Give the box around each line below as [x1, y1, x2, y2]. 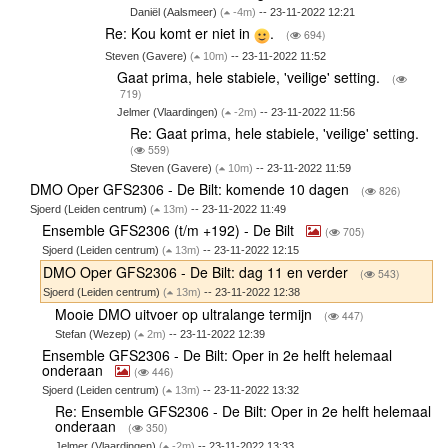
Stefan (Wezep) [54, 327, 134, 340]
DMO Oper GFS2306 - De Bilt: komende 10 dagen [29, 178, 353, 199]
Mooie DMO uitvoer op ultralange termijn [54, 303, 316, 324]
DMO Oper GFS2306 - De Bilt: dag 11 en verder [43, 261, 353, 282]
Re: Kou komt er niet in [104, 23, 254, 44]
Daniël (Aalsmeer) [129, 6, 220, 19]
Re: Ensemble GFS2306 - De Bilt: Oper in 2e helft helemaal [54, 400, 431, 421]
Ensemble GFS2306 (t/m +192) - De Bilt [42, 219, 299, 240]
